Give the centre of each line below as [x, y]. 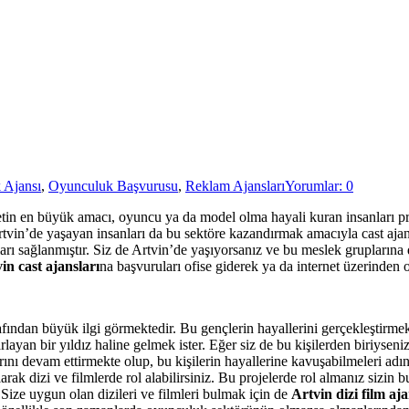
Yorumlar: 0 [319, 185]
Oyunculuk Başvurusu [113, 185]
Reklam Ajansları [235, 185]
